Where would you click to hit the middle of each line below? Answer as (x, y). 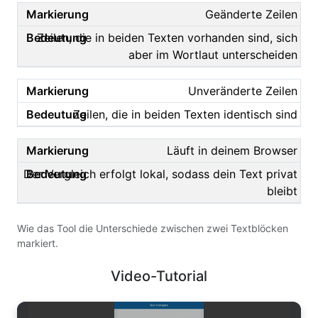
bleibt (282, 191)
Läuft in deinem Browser (232, 151)
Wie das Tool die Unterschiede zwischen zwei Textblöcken (153, 229)
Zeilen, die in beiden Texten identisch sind (185, 115)
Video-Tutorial (159, 276)
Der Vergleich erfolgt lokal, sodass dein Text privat (160, 174)
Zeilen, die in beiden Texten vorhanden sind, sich (167, 38)
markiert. (38, 243)
